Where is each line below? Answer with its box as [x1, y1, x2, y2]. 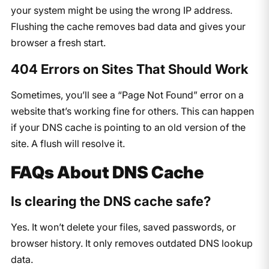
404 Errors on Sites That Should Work [10, 61, 248, 77]
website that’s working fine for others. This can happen [10, 104, 254, 117]
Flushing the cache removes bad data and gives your [10, 20, 246, 32]
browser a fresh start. [10, 36, 106, 49]
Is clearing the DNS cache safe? [10, 193, 211, 209]
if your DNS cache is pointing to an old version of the [10, 121, 246, 133]
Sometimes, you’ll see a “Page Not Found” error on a [10, 88, 244, 101]
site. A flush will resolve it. [10, 137, 125, 150]
